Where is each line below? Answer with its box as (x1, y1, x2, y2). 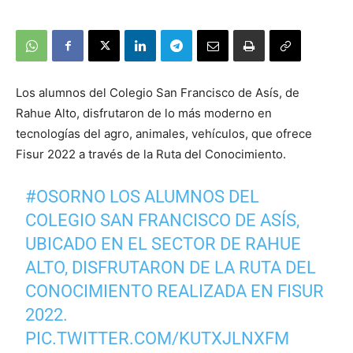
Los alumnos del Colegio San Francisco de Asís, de (16, 85, 299, 101)
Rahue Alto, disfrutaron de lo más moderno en (16, 106, 272, 121)
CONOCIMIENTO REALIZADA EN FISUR (25, 281, 325, 302)
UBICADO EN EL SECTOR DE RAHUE (25, 234, 302, 255)
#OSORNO (25, 187, 106, 207)
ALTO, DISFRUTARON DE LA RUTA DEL (25, 258, 317, 278)
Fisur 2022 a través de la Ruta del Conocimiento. (16, 147, 286, 162)
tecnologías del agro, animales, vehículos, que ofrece (16, 126, 312, 142)
